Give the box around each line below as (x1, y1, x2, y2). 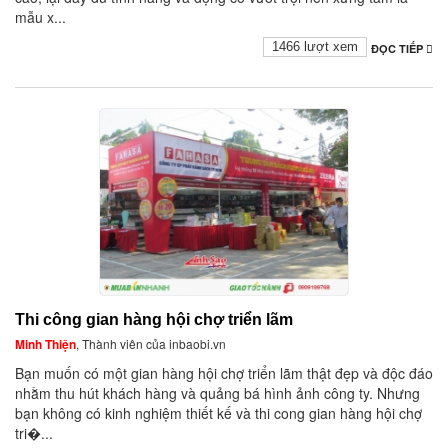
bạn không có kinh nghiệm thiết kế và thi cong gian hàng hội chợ (15, 403, 422, 424)
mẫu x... (15, 7, 66, 28)
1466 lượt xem (272, 39, 358, 55)
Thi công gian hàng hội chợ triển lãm (15, 311, 293, 329)
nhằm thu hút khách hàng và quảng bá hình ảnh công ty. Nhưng (15, 383, 420, 404)
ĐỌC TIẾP (371, 41, 426, 57)
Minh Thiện (15, 335, 76, 354)
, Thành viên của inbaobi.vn (76, 335, 226, 353)
